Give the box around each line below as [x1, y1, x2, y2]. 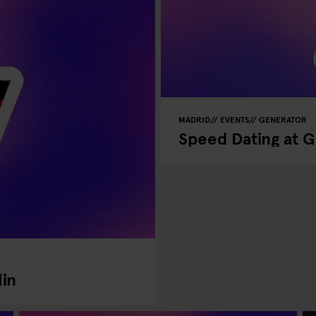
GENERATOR [259, 114, 307, 125]
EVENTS [220, 114, 249, 125]
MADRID [178, 114, 210, 125]
